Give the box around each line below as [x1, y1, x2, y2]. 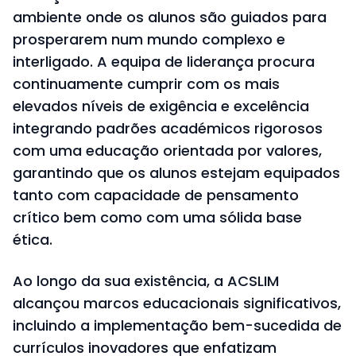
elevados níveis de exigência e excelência [13, 96, 309, 117]
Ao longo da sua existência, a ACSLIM [13, 271, 279, 292]
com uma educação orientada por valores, [13, 141, 322, 161]
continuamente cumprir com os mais [13, 74, 280, 95]
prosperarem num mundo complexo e [13, 29, 285, 50]
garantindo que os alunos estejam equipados [13, 163, 340, 184]
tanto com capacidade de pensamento [13, 185, 299, 206]
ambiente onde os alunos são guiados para [13, 7, 327, 28]
